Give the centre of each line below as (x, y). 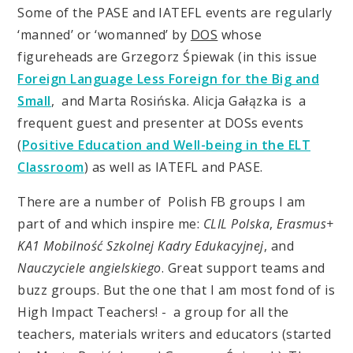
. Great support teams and (243, 268)
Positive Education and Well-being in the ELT (166, 145)
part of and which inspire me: (110, 224)
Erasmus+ (305, 224)
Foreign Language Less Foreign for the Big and (169, 79)
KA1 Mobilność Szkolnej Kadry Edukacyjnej (141, 246)
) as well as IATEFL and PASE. (173, 167)
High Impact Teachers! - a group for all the (153, 312)
